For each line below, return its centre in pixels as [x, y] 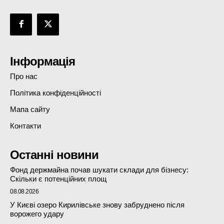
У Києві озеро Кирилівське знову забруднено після [97, 204]
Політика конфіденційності [55, 92]
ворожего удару [37, 213]
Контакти [25, 125]
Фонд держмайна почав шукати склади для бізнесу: [99, 169]
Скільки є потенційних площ [58, 178]
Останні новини [54, 154]
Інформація [42, 61]
